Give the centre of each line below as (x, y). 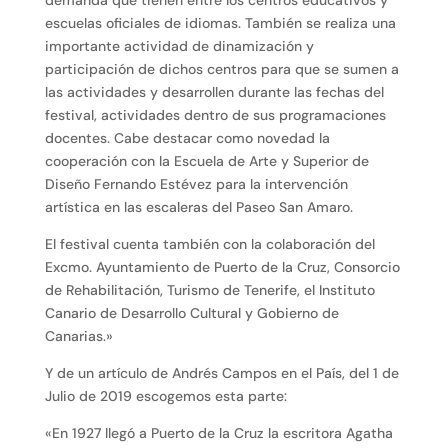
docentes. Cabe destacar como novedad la (187, 138)
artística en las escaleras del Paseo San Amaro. (198, 207)
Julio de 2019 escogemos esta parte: (165, 396)
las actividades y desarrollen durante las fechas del (214, 92)
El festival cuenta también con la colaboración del (209, 244)
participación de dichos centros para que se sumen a (221, 69)
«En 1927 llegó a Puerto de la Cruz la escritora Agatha (218, 433)
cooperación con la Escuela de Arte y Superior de (206, 161)
